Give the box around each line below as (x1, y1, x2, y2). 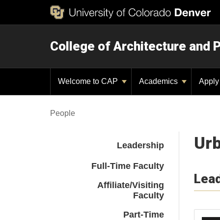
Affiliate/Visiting (97, 180, 164, 190)
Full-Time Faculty (91, 161, 164, 171)
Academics (139, 77, 180, 85)
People (50, 109, 75, 117)
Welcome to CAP (58, 77, 120, 85)
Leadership (116, 140, 164, 150)
